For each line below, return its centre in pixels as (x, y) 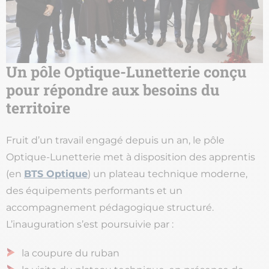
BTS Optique (56, 174)
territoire (38, 107)
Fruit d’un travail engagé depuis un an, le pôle (115, 140)
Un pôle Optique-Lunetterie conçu (126, 71)
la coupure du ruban (71, 253)
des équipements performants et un (94, 190)
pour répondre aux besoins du (113, 89)
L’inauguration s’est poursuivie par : (90, 224)
